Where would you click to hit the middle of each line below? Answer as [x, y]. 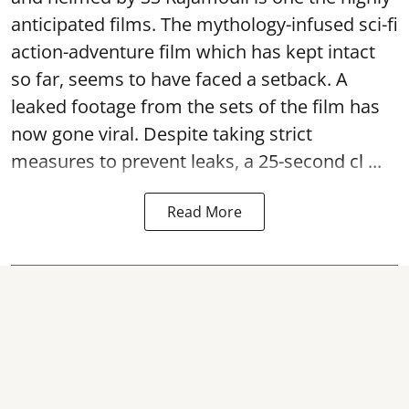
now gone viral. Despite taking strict [162, 134]
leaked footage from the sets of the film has [195, 106]
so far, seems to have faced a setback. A [179, 79]
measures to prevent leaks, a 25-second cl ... [196, 161]
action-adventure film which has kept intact [193, 52]
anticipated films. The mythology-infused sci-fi [204, 24]
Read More [204, 212]
